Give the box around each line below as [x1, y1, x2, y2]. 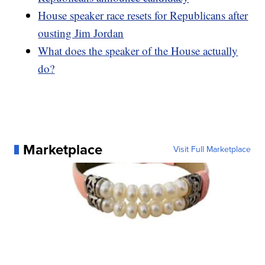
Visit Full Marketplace [173, 143, 251, 156]
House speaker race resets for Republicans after [38, 7, 248, 22]
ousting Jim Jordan [38, 25, 124, 40]
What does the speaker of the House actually [38, 43, 238, 58]
